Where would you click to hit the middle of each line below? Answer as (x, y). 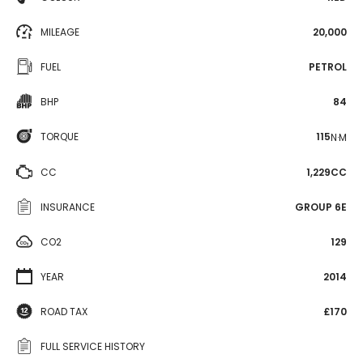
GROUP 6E (321, 207)
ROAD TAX (64, 311)
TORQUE (60, 137)
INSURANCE (68, 207)
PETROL (328, 67)
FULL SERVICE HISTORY (93, 346)
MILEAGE (60, 32)
